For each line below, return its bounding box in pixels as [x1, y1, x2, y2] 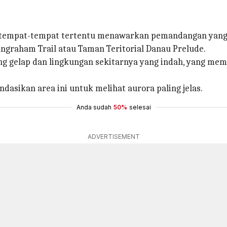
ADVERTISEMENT [87, 133, 140, 140]
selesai [129, 103, 151, 111]
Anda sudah [76, 103, 111, 111]
